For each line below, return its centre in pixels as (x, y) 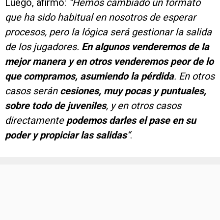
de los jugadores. (43, 47)
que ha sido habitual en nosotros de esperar (100, 17)
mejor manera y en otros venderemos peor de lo (109, 62)
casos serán (32, 91)
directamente (36, 121)
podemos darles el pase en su (131, 121)
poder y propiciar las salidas (66, 135)
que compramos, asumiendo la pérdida (89, 76)
